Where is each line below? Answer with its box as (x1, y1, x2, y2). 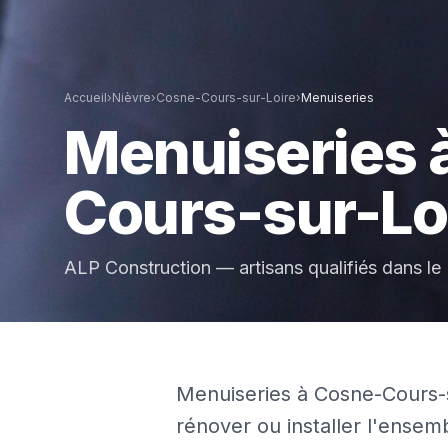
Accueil (64, 90, 107, 105)
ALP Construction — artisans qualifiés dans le (64, 257, 446, 278)
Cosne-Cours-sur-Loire (156, 90, 296, 105)
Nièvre (112, 90, 151, 105)
